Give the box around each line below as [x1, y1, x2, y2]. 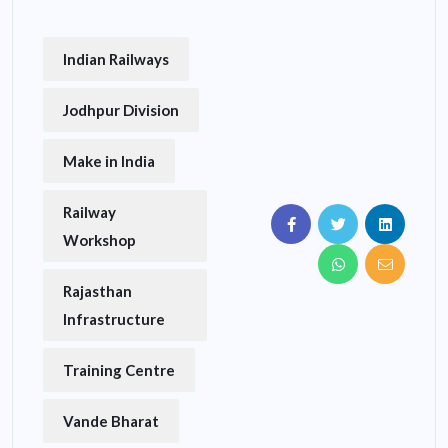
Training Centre [63, 361, 175, 380]
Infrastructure [63, 310, 165, 329]
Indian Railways [63, 50, 169, 69]
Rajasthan [63, 282, 132, 301]
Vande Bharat [63, 412, 159, 431]
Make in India [63, 152, 155, 171]
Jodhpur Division [63, 101, 179, 120]
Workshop [63, 231, 136, 250]
